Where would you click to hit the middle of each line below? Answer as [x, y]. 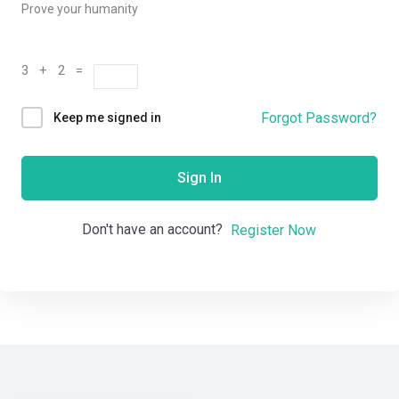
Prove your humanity [80, 9]
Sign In [199, 178]
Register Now [273, 230]
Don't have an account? [156, 230]
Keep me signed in [107, 118]
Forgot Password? [319, 118]
